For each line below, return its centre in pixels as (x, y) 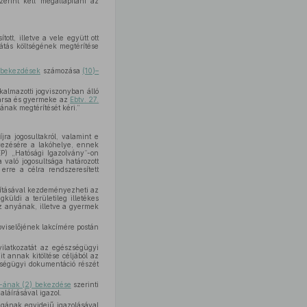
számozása (61, 71)
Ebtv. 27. (84, 99)
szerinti (85, 284)
